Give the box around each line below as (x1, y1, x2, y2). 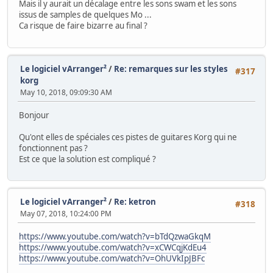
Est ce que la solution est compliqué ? (19, 153, 156, 165)
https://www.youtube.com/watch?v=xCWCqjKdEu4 (19, 242, 207, 253)
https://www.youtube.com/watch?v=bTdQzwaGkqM (19, 231, 211, 243)
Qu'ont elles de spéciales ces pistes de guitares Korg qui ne (19, 131, 237, 143)
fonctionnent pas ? (19, 142, 88, 154)
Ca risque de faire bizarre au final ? (19, 20, 147, 32)
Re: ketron (114, 196, 156, 208)
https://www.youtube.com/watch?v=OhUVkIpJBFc (19, 253, 205, 264)
